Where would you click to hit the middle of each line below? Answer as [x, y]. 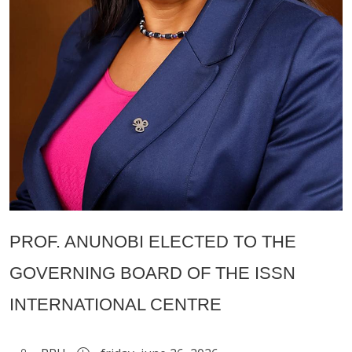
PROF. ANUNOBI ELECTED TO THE [153, 242]
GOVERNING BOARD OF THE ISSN [152, 273]
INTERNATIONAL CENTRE [115, 305]
